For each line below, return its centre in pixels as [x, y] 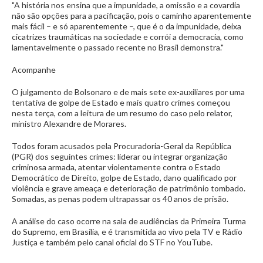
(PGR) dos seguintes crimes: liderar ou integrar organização [120, 156]
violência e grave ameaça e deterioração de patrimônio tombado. [129, 188]
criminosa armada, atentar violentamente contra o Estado [116, 167]
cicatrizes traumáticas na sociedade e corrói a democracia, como [128, 37]
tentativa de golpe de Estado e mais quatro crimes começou [121, 102]
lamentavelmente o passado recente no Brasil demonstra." [118, 47]
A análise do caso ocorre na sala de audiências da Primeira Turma [129, 221]
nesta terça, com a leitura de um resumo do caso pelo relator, [122, 113]
